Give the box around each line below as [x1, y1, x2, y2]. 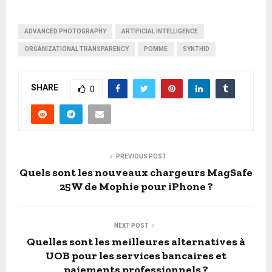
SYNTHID [183, 45, 209, 52]
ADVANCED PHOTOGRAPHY [24, 27, 106, 35]
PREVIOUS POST [115, 152, 166, 160]
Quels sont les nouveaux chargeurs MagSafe [19, 165, 253, 179]
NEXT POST [114, 222, 149, 229]
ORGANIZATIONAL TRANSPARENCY [24, 45, 129, 52]
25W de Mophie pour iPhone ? [59, 179, 213, 193]
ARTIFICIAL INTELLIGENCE [121, 27, 198, 35]
